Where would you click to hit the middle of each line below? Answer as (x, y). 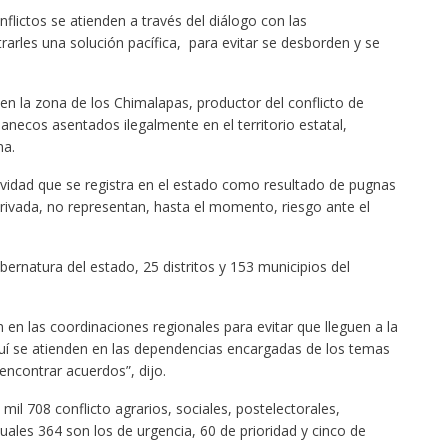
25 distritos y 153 (198, 266)
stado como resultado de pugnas (288, 184)
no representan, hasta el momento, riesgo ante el (206, 206)
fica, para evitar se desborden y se (266, 42)
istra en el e (143, 184)
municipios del (301, 266)
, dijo (146, 370)
